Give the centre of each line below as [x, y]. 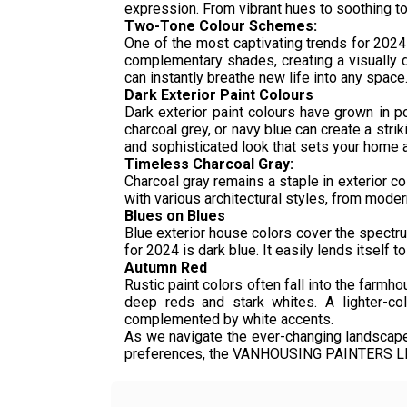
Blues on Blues [175, 216]
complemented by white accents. [229, 319]
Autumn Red [166, 268]
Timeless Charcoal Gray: [209, 164]
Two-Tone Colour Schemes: [221, 26]
